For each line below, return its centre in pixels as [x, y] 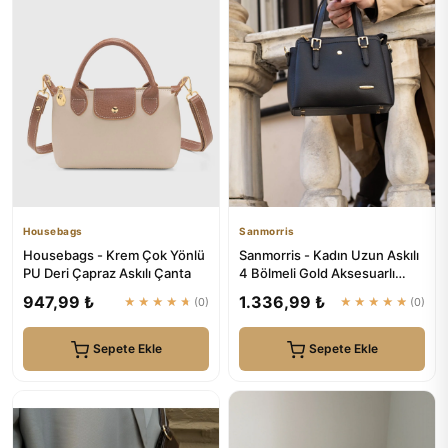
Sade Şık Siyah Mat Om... [314, 291]
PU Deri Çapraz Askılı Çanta [107, 273]
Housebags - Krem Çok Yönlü [114, 255]
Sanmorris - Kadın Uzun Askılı [329, 255]
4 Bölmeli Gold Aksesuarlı [317, 273]
